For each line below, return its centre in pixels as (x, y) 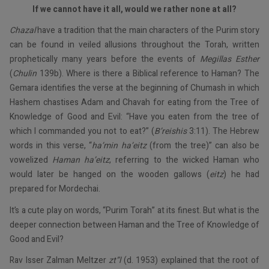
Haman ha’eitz (81, 160)
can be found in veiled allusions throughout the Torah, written (134, 45)
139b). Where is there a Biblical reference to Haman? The (150, 74)
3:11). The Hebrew (224, 131)
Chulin (26, 74)
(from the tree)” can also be (203, 146)
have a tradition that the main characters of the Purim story (147, 31)
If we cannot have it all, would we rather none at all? (134, 9)
